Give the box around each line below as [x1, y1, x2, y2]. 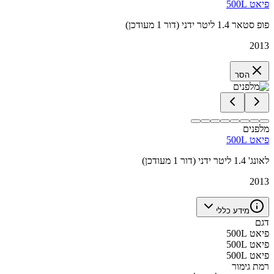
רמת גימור [232, 261, 269, 272]
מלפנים [243, 123, 269, 134]
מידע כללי [216, 206, 250, 215]
